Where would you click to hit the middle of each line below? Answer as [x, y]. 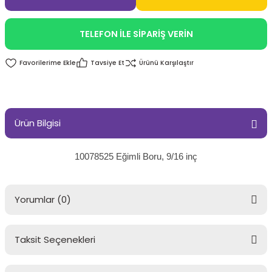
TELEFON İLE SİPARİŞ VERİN [136, 34]
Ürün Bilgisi [38, 123]
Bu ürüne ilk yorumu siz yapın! [136, 252]
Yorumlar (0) [43, 199]
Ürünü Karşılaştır [166, 63]
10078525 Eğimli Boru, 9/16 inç [136, 157]
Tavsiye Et [107, 63]
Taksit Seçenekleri [55, 240]
